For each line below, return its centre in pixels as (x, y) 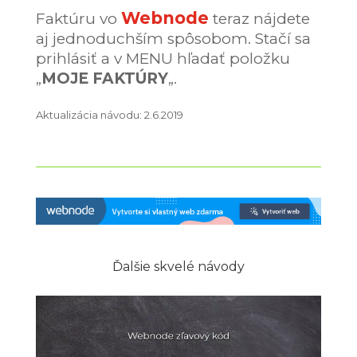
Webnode (165, 18)
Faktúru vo (78, 19)
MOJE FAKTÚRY (104, 79)
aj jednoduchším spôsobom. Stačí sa (173, 39)
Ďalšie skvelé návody (178, 266)
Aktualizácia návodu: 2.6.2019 (109, 115)
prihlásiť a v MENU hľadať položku (163, 59)
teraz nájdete (259, 19)
